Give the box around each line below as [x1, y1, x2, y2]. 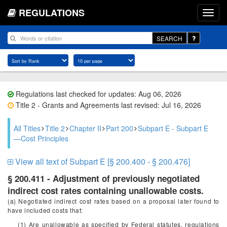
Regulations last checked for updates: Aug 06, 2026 [14, 89, 181, 99]
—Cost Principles [14, 133, 68, 143]
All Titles [14, 123, 41, 133]
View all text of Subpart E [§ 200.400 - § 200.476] [13, 156, 190, 167]
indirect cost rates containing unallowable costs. [8, 184, 204, 197]
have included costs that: [8, 206, 83, 214]
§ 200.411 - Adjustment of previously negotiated [8, 172, 200, 184]
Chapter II [69, 123, 101, 133]
